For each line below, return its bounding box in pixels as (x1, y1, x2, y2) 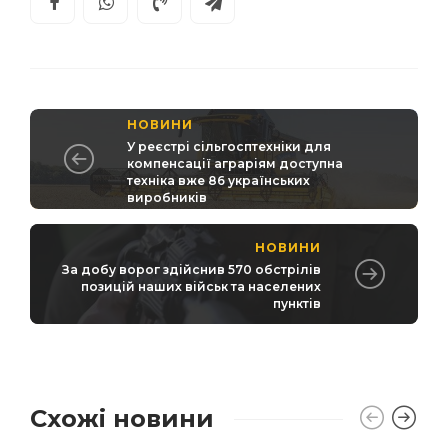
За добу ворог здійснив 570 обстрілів (62, 262, 321, 278)
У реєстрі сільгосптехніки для (127, 138, 331, 154)
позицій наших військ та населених (81, 279, 321, 295)
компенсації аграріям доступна (127, 155, 343, 171)
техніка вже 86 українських (127, 172, 310, 188)
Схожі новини (30, 404, 214, 434)
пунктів (273, 296, 321, 312)
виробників (127, 189, 207, 205)
